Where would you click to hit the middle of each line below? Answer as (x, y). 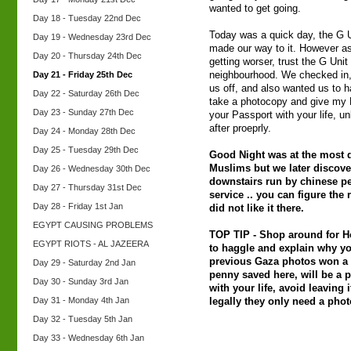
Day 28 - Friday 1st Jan (78, 206)
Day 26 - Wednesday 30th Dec (92, 168)
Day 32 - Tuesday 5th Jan (83, 319)
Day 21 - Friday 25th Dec (83, 74)
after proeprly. (240, 128)
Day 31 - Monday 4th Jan (81, 300)
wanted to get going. (255, 9)
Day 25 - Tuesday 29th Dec (86, 150)
